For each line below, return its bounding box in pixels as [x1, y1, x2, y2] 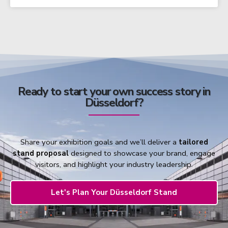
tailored [178, 137, 208, 148]
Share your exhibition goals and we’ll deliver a [20, 137, 179, 148]
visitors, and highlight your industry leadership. [35, 159, 193, 170]
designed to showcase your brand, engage [69, 148, 215, 159]
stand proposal [13, 148, 69, 159]
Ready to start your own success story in [17, 83, 211, 100]
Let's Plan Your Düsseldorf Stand [51, 187, 177, 198]
